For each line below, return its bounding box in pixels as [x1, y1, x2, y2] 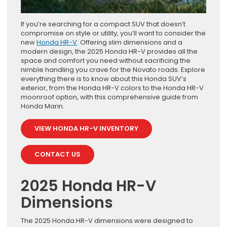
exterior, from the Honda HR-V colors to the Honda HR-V [21, 83, 204, 93]
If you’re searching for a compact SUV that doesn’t [21, 19, 185, 29]
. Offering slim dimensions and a [77, 37, 182, 47]
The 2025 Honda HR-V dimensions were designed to [21, 215, 193, 225]
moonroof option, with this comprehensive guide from [21, 92, 198, 102]
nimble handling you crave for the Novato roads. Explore [21, 64, 205, 74]
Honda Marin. [21, 101, 64, 111]
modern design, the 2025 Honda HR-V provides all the [21, 46, 198, 56]
